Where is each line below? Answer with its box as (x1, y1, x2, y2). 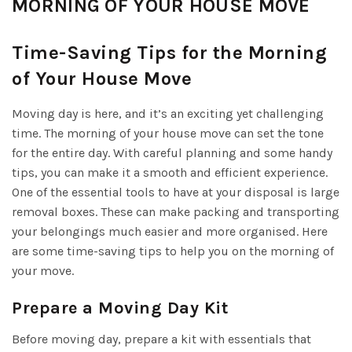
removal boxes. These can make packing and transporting (12, 203, 339, 219)
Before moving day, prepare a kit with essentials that (12, 331, 311, 346)
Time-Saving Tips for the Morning (12, 41, 327, 64)
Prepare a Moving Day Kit (12, 297, 228, 318)
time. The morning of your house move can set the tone (12, 125, 324, 141)
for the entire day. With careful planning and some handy (12, 145, 332, 160)
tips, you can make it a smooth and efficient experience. (12, 164, 328, 180)
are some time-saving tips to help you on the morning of (12, 243, 334, 258)
